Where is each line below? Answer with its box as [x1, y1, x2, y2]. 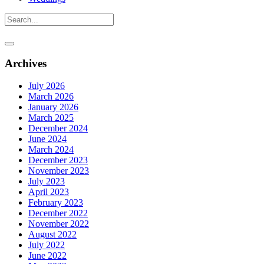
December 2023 [28, 155, 88, 166]
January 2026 [28, 102, 78, 113]
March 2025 [28, 113, 74, 123]
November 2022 [28, 219, 89, 229]
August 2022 [28, 229, 77, 240]
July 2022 [28, 240, 65, 250]
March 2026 [28, 91, 74, 102]
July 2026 [28, 81, 65, 91]
